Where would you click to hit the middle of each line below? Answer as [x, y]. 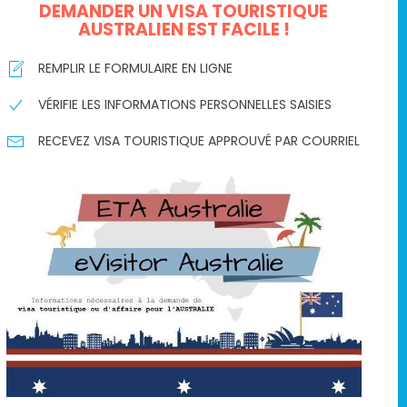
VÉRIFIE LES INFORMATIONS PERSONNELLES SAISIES [184, 104]
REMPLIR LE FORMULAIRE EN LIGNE [135, 68]
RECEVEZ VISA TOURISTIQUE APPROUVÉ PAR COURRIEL [199, 141]
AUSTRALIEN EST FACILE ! [184, 30]
